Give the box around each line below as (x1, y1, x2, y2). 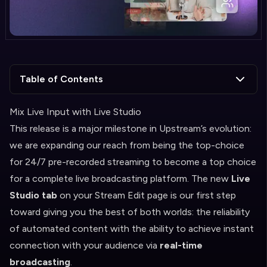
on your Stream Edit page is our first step (57, 190, 236, 201)
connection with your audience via (10, 240, 160, 251)
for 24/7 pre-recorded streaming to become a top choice (10, 156, 256, 167)
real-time (160, 240, 203, 251)
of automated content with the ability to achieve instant (10, 223, 254, 234)
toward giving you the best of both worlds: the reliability (10, 206, 250, 218)
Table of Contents (20, 73, 103, 85)
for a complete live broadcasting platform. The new (10, 173, 231, 184)
